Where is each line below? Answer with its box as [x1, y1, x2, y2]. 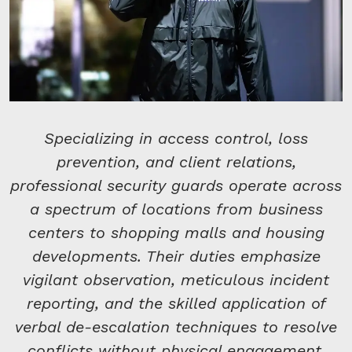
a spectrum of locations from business [29, 200, 323, 219]
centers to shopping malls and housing [27, 223, 324, 243]
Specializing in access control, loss [44, 129, 308, 148]
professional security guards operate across [10, 176, 342, 196]
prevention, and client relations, [56, 152, 296, 172]
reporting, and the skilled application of [26, 294, 326, 313]
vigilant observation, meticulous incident [23, 270, 329, 290]
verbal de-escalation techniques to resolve [15, 317, 337, 337]
